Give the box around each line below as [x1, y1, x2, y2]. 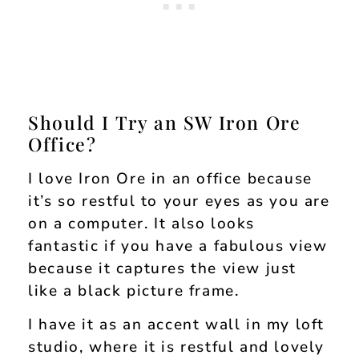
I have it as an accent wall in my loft [28, 314, 325, 336]
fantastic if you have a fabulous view [28, 235, 328, 256]
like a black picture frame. [28, 280, 240, 301]
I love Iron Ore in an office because [28, 167, 313, 189]
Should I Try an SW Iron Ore [28, 109, 301, 135]
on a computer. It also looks [28, 212, 256, 234]
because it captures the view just [28, 257, 297, 279]
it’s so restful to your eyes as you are [28, 190, 330, 212]
